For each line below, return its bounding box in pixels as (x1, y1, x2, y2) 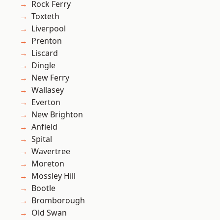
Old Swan (31, 207, 67, 219)
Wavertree (31, 146, 70, 157)
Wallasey (31, 84, 64, 96)
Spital (31, 134, 52, 145)
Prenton (31, 35, 62, 47)
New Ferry (31, 72, 69, 83)
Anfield (31, 121, 57, 133)
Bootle (31, 183, 55, 194)
